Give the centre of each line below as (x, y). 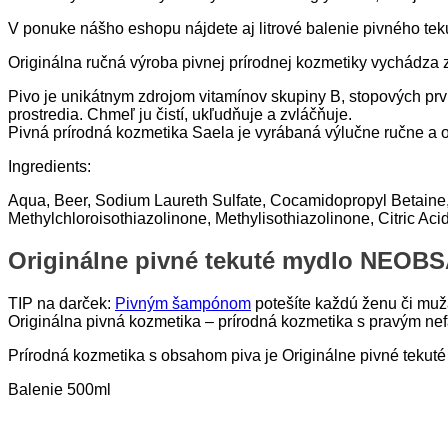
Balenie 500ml (59, 389)
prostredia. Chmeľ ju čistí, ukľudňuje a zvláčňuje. (180, 114)
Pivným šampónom (183, 303)
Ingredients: (49, 166)
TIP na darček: (61, 303)
